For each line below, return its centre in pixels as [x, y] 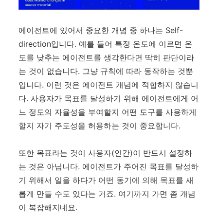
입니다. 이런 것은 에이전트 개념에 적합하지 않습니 [109, 85]
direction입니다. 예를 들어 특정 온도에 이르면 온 [105, 44]
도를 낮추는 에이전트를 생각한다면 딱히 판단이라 [106, 57]
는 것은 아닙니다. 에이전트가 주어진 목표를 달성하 [109, 166]
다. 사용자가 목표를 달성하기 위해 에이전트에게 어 [109, 98]
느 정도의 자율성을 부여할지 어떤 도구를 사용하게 [108, 112]
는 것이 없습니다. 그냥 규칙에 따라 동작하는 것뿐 [106, 71]
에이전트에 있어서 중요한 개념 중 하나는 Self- [101, 30]
